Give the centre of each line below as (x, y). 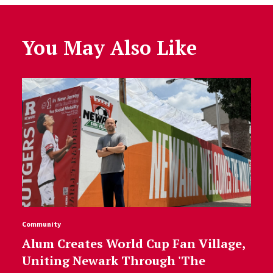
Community (41, 224)
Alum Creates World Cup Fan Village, (133, 243)
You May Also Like (109, 48)
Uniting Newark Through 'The (113, 260)
